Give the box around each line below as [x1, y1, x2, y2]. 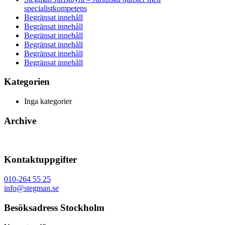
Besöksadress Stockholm [4, 202, 104, 213]
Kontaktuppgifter [4, 154, 77, 165]
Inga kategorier [24, 97, 72, 106]
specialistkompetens [24, 4, 87, 13]
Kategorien [4, 76, 50, 87]
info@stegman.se [4, 183, 59, 192]
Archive [4, 115, 36, 126]
